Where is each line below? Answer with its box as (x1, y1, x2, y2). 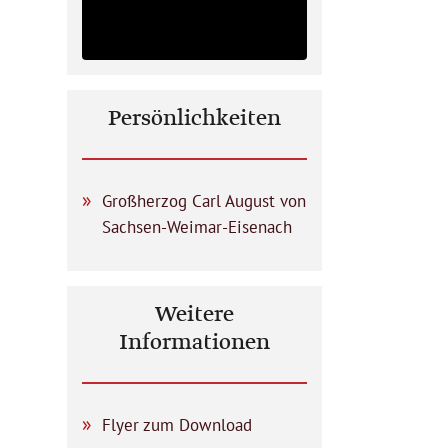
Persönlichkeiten (108, 103, 281, 135)
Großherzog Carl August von (102, 190, 306, 212)
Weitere (155, 299, 234, 331)
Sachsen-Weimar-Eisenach (102, 216, 292, 238)
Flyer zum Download (102, 414, 252, 436)
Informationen (119, 327, 270, 359)
